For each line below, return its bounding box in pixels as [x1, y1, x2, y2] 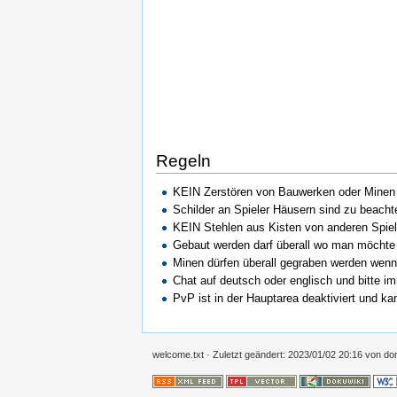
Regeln [156, 152, 211, 171]
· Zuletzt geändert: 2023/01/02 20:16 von [204, 348, 384, 360]
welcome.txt [152, 348, 204, 360]
